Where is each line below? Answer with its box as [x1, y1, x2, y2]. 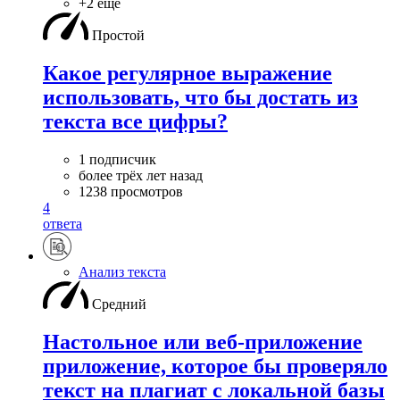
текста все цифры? [43, 109, 228, 133]
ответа [43, 215, 82, 231]
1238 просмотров [79, 183, 183, 199]
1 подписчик [79, 151, 156, 167]
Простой [92, 27, 145, 43]
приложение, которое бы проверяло [43, 354, 387, 378]
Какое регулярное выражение [43, 61, 332, 85]
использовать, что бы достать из [43, 85, 358, 109]
